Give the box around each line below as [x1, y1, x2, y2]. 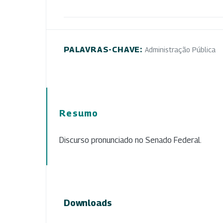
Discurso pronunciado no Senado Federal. [59, 135, 202, 145]
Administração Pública [144, 45, 216, 54]
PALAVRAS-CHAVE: [64, 44, 145, 54]
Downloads [64, 197, 112, 208]
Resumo [59, 108, 99, 118]
